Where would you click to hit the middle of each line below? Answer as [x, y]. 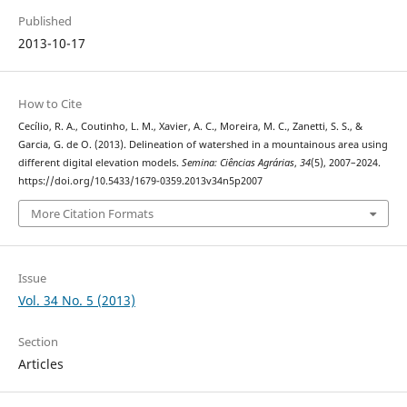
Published [45, 21]
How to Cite [50, 104]
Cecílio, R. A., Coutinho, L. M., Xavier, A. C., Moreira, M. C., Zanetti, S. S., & [190, 127]
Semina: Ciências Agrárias [238, 163]
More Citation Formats [92, 213]
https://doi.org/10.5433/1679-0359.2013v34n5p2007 [140, 181]
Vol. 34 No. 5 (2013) [76, 300]
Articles [40, 363]
